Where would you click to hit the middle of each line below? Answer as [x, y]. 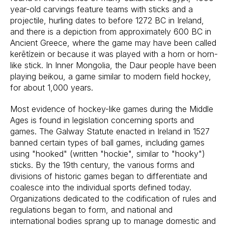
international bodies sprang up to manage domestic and [113, 221]
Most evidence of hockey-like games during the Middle [112, 109]
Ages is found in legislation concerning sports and [102, 120]
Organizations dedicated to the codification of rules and [113, 198]
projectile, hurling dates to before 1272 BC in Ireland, [107, 20]
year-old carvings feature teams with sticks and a [102, 9]
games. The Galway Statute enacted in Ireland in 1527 [110, 131]
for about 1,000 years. [52, 87]
